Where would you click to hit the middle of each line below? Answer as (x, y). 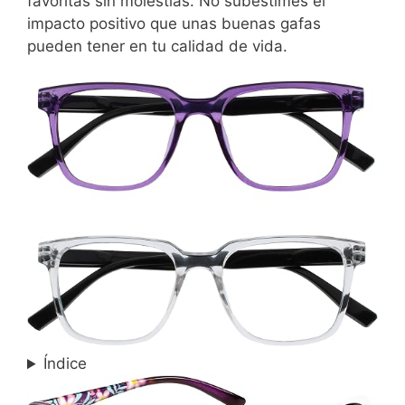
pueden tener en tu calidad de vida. (157, 46)
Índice (66, 364)
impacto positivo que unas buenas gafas (174, 23)
